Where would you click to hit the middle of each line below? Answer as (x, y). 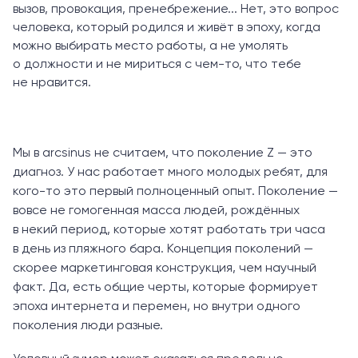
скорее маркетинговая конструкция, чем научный (165, 268)
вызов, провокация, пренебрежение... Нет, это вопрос (176, 9)
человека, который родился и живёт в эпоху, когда (167, 28)
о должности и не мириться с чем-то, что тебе (157, 64)
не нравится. (52, 83)
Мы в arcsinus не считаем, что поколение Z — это (163, 153)
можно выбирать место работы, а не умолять (150, 46)
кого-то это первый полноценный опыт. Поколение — (175, 191)
